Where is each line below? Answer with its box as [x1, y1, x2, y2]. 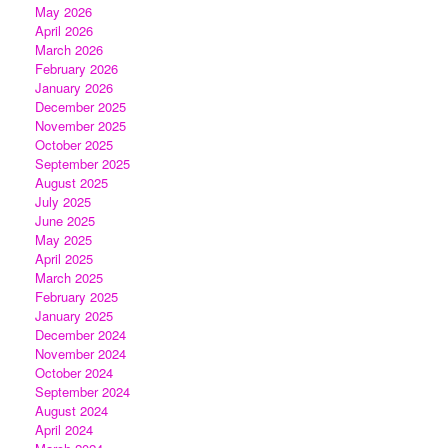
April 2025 [35, 248, 93, 268]
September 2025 [35, 153, 130, 173]
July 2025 [35, 191, 91, 211]
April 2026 [35, 20, 93, 40]
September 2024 [35, 381, 130, 401]
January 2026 [35, 77, 113, 97]
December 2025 [35, 96, 126, 116]
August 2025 [35, 172, 108, 192]
